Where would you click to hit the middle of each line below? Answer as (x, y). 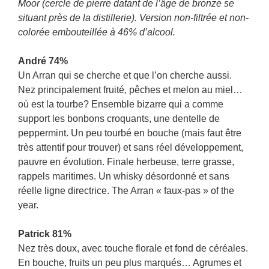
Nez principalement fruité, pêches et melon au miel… (130, 90)
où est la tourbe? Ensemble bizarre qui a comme (121, 104)
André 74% (43, 61)
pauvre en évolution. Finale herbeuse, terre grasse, (126, 162)
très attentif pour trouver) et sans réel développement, (131, 147)
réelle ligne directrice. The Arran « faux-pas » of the (126, 191)
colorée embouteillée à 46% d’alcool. (97, 32)
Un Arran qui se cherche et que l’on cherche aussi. (125, 75)
